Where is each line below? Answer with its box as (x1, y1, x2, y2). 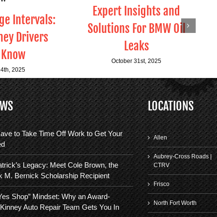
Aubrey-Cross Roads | (153, 153, 212, 160)
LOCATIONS (147, 99, 194, 113)
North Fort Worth (153, 200, 197, 206)
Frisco (153, 181, 170, 187)
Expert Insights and (93, 4, 181, 19)
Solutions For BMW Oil (87, 21, 186, 36)
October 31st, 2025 (111, 57, 162, 64)
